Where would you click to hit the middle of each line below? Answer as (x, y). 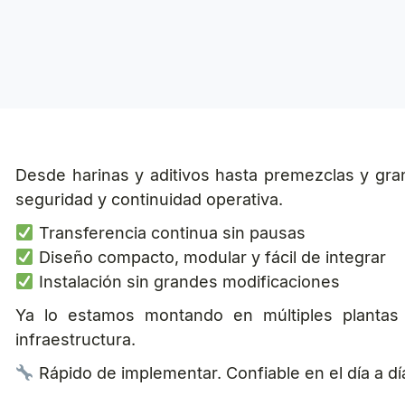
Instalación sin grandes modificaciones (187, 281)
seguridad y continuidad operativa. (149, 199)
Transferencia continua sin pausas (170, 232)
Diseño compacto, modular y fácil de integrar (210, 257)
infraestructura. (75, 339)
